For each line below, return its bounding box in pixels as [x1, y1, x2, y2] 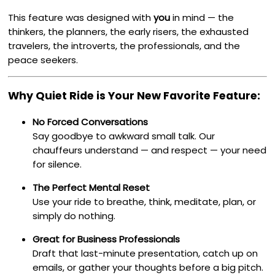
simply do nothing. [33, 209, 116, 222]
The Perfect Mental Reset [33, 180, 150, 194]
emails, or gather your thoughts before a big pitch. [33, 260, 264, 274]
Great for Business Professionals [33, 232, 180, 246]
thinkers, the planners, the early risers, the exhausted [8, 25, 249, 38]
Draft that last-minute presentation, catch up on [33, 246, 258, 260]
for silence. [33, 157, 82, 171]
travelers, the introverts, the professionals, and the [8, 39, 241, 52]
